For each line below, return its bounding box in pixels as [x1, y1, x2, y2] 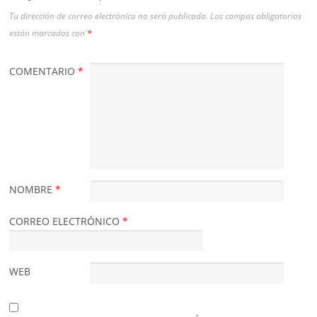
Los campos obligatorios [210, 9, 302, 22]
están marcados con [9, 26, 88, 39]
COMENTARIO [9, 64, 79, 78]
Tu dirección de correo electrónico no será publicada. [9, 9, 209, 22]
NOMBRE [9, 183, 56, 197]
